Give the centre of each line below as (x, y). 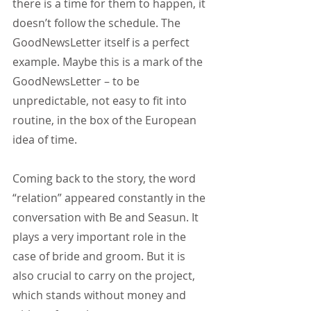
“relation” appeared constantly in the (110, 198)
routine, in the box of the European (106, 120)
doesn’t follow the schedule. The (98, 23)
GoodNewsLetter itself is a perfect (102, 43)
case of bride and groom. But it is (100, 257)
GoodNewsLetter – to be (77, 82)
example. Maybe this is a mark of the (109, 62)
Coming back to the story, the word (106, 179)
